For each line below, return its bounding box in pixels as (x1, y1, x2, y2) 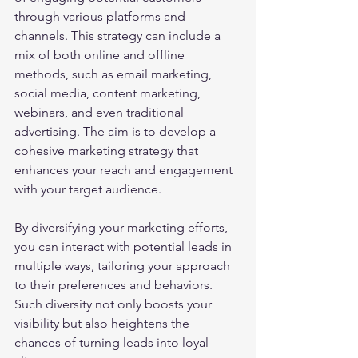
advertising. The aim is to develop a (14, 124, 219, 139)
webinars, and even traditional (14, 105, 187, 120)
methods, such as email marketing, (14, 66, 215, 82)
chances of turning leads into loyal (14, 335, 212, 350)
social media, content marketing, (14, 86, 204, 101)
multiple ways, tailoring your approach (14, 258, 233, 273)
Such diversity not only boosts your (14, 296, 215, 312)
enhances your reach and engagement (14, 162, 236, 177)
